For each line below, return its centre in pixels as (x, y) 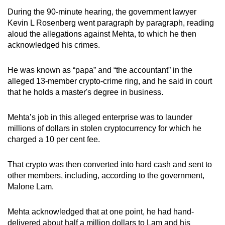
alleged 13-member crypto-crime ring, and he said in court (110, 81)
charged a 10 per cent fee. (54, 139)
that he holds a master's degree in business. (85, 92)
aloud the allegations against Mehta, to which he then (102, 34)
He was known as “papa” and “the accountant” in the (100, 70)
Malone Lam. (33, 186)
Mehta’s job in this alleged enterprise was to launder (100, 117)
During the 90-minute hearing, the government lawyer (102, 12)
